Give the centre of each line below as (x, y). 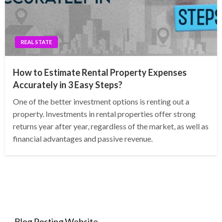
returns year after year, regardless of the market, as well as (111, 126)
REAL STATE (36, 42)
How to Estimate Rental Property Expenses (100, 73)
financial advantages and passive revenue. (83, 139)
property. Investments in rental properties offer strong (104, 114)
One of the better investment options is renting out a (101, 102)
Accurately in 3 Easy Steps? (68, 85)
